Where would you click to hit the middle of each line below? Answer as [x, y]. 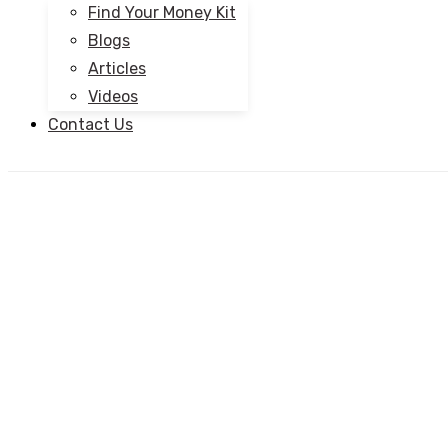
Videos [113, 96]
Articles [117, 68]
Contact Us [90, 124]
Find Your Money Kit [162, 12]
